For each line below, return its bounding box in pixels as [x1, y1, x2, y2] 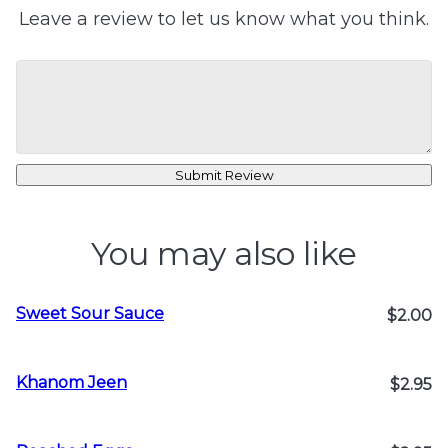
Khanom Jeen [16, 373, 127, 392]
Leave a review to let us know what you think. [19, 8, 429, 30]
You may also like [91, 234, 357, 273]
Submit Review [174, 167, 274, 183]
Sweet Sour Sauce [16, 304, 164, 323]
